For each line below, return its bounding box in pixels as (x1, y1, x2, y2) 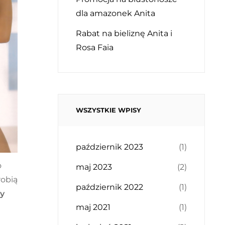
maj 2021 (76, 202, 111, 212)
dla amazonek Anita (76, 9, 156, 18)
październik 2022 (76, 182, 144, 192)
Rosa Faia (76, 43, 114, 52)
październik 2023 (76, 142, 144, 152)
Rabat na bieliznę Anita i (76, 29, 173, 38)
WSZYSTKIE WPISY (76, 106, 142, 114)
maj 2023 (76, 162, 113, 172)
